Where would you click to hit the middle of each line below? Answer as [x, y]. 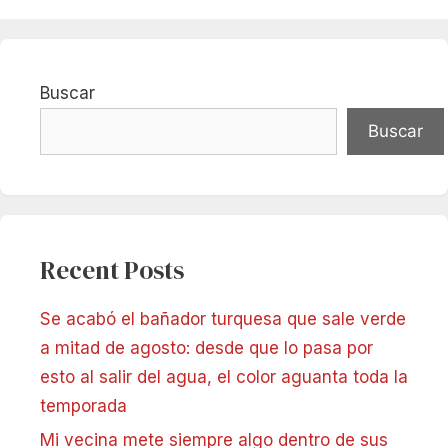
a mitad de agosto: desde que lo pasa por [206, 347]
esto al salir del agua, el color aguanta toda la [224, 376]
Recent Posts [112, 269]
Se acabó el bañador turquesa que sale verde [223, 318]
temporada [83, 405]
